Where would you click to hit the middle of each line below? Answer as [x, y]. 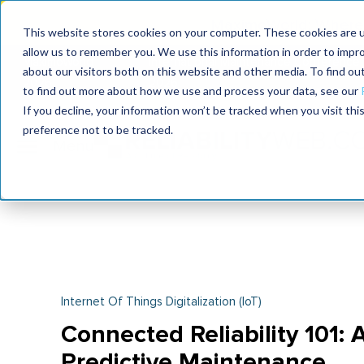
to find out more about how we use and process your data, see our [192, 91]
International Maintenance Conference [255, 62]
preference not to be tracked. [98, 130]
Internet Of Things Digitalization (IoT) [161, 302]
